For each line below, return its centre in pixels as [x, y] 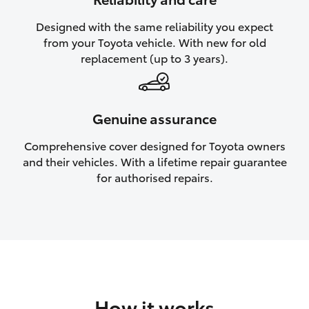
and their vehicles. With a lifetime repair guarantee [154, 161]
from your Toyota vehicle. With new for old [154, 41]
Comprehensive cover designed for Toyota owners [154, 145]
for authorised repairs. [154, 177]
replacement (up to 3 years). [154, 57]
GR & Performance [97, 100]
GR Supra [47, 254]
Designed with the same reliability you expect [154, 26]
